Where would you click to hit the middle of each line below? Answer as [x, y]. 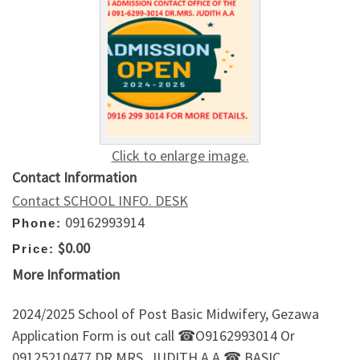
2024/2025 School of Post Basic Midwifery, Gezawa [166, 314]
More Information [66, 274]
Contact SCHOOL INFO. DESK [100, 200]
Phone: [37, 223]
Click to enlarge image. [180, 155]
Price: [33, 249]
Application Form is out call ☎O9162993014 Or [153, 336]
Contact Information [74, 177]
